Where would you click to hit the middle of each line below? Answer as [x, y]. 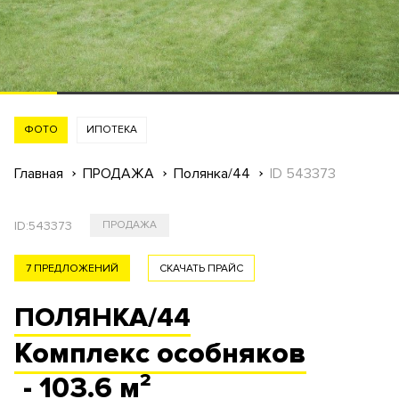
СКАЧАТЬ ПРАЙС [201, 269]
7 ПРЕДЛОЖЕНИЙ [72, 269]
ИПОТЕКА [112, 130]
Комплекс [85, 354]
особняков [232, 354]
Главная [39, 174]
